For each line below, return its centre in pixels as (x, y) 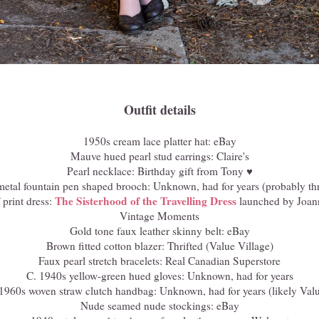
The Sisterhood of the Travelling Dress (145, 200)
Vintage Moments (159, 215)
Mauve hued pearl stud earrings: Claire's (159, 156)
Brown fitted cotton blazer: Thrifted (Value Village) (159, 245)
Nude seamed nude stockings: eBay (159, 305)
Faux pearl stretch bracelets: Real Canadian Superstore (159, 260)
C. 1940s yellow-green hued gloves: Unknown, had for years (159, 275)
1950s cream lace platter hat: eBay (159, 141)
